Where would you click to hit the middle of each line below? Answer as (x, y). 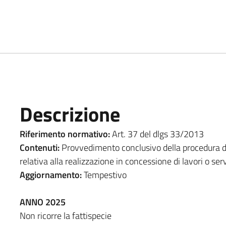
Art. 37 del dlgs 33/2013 (158, 134)
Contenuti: (39, 147)
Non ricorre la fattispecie (65, 215)
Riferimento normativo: (66, 134)
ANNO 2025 (42, 202)
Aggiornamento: (51, 175)
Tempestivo (105, 175)
